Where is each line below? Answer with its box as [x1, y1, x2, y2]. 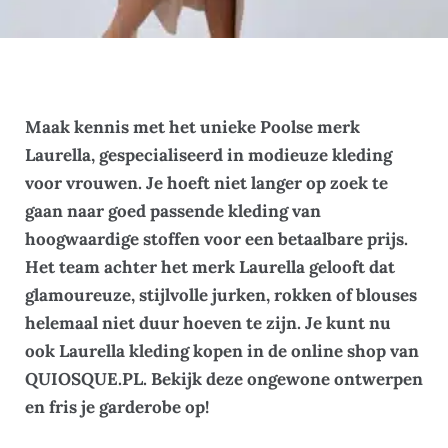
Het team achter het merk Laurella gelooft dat [25, 255, 395, 278]
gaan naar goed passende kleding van [25, 199, 321, 222]
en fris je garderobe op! [25, 395, 209, 418]
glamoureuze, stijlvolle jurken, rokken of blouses [25, 283, 417, 306]
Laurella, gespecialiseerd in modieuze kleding [25, 143, 392, 166]
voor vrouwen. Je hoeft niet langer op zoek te [25, 171, 388, 194]
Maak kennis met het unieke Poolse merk [25, 115, 360, 138]
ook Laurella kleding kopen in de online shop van [25, 339, 419, 362]
